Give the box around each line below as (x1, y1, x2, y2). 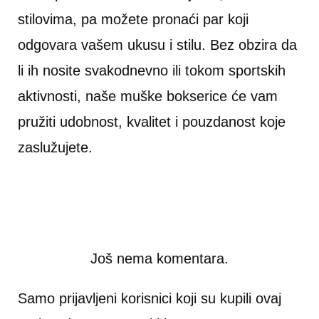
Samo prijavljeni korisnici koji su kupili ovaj (18, 291, 281, 307)
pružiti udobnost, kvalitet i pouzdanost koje (18, 114, 286, 130)
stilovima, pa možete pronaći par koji (18, 11, 249, 28)
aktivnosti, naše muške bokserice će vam (18, 88, 278, 105)
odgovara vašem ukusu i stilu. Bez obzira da (18, 37, 297, 53)
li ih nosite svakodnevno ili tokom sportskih (18, 63, 286, 79)
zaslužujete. (18, 140, 93, 156)
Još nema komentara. (90, 251, 229, 267)
